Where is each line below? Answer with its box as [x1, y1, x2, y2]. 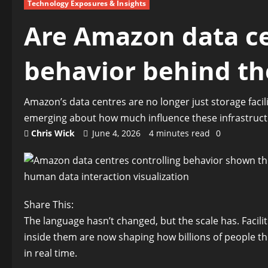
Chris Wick [31, 127, 75, 139]
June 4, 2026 [90, 127, 143, 139]
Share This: [24, 198, 74, 211]
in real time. [24, 246, 77, 260]
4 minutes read [149, 127, 210, 139]
